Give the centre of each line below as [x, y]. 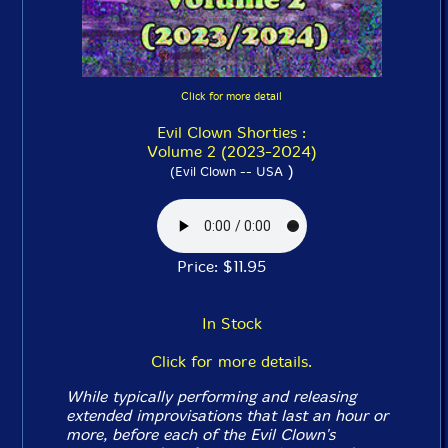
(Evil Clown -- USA [226, 171]
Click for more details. [231, 361]
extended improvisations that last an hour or [227, 415]
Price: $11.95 [231, 266]
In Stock [231, 323]
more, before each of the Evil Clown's [201, 434]
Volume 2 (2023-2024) [231, 151]
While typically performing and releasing [211, 396]
